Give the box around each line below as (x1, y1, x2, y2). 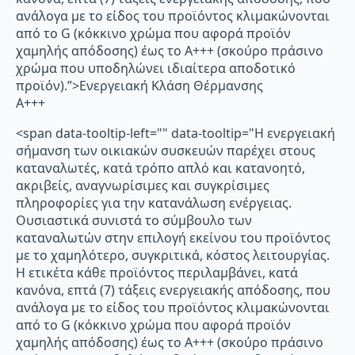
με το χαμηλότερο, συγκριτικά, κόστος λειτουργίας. (16, 246, 330, 264)
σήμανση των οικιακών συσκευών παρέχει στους (16, 141, 315, 159)
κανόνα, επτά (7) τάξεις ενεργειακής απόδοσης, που (16, 281, 330, 299)
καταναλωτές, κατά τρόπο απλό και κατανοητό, (16, 158, 305, 177)
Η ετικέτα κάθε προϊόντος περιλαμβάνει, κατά (16, 263, 298, 281)
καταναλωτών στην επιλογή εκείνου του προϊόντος (16, 228, 330, 246)
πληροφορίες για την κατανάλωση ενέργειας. (16, 193, 292, 212)
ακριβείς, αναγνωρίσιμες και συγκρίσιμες (16, 176, 269, 194)
